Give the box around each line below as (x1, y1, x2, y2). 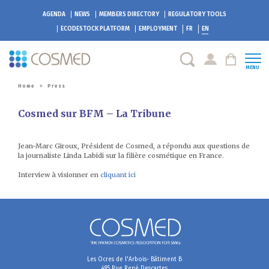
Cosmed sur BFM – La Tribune (18, 107, 171, 119)
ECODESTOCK (61, 25, 100, 32)
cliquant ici (100, 170, 136, 179)
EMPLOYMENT (139, 25, 177, 32)
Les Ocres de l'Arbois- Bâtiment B (87, 255, 182, 263)
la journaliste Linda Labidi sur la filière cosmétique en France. (18, 151, 224, 160)
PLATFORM (100, 25, 130, 32)
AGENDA (43, 11, 65, 18)
